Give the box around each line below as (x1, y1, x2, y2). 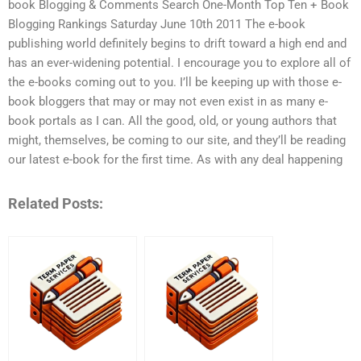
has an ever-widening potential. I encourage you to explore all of (8, 56, 351, 71)
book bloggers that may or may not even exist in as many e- (8, 94, 328, 110)
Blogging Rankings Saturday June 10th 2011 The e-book (8, 17, 305, 32)
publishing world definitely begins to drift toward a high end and (8, 36, 346, 52)
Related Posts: (8, 194, 103, 212)
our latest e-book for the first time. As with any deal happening (8, 152, 342, 168)
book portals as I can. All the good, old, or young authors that (8, 114, 337, 129)
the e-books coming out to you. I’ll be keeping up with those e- (8, 75, 342, 90)
